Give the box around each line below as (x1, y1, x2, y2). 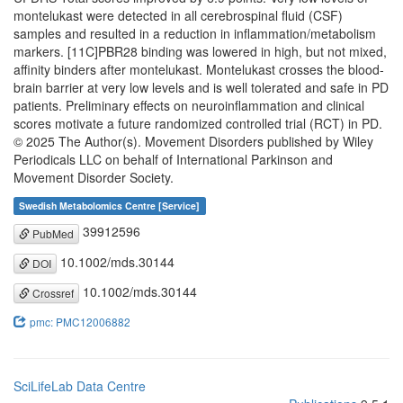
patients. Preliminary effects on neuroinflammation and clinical (13, 96, 364, 115)
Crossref (30, 285, 74, 301)
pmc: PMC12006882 (30, 314, 130, 330)
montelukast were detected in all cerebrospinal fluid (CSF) (13, 6, 343, 25)
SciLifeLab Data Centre (13, 377, 146, 396)
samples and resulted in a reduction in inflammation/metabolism (13, 24, 376, 43)
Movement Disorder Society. (13, 168, 174, 187)
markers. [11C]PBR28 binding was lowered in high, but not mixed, (13, 42, 387, 61)
